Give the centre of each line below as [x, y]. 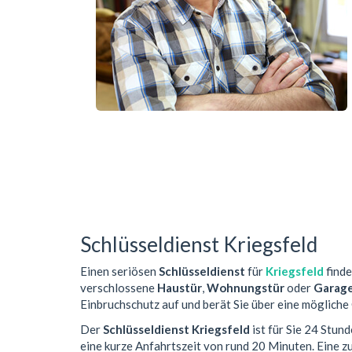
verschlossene [119, 288]
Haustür [180, 288]
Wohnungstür [246, 288]
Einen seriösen [119, 271]
